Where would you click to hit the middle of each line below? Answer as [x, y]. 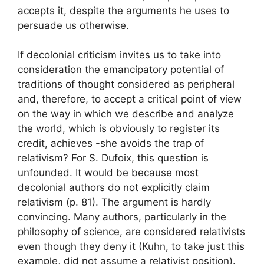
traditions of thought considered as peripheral [126, 84]
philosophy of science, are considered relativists [131, 232]
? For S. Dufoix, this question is [136, 158]
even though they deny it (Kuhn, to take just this [131, 246]
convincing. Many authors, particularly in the [122, 217]
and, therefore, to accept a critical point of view [130, 99]
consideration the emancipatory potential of [121, 70]
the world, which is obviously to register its [119, 128]
